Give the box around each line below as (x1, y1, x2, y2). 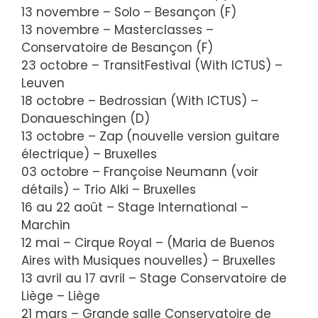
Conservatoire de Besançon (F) (21, 38, 213, 56)
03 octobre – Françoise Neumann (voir (21, 163, 258, 180)
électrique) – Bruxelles (21, 145, 157, 163)
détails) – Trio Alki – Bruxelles (21, 180, 196, 198)
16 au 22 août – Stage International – (21, 198, 248, 216)
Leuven (21, 74, 65, 92)
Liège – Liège (21, 287, 100, 305)
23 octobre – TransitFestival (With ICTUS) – (21, 56, 283, 74)
